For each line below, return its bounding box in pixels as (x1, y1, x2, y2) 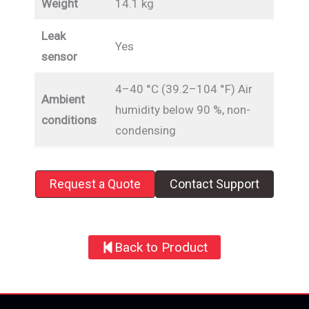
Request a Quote (50, 177, 141, 192)
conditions (41, 113, 97, 128)
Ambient (41, 92, 85, 107)
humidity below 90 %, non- (114, 103, 250, 117)
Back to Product (114, 239, 208, 255)
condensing (114, 123, 176, 138)
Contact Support (170, 177, 259, 192)
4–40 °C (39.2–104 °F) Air (114, 82, 252, 97)
